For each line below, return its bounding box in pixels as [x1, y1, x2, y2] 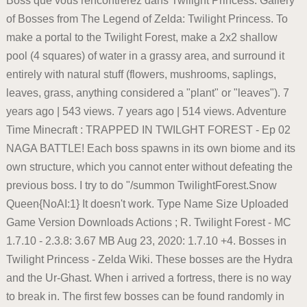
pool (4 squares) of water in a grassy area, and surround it [5, 50, 284, 62]
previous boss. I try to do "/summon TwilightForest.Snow [5, 180, 277, 192]
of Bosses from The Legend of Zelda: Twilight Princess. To [5, 13, 288, 25]
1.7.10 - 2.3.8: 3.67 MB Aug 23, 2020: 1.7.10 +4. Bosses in [5, 235, 286, 247]
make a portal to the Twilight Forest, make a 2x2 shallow [5, 32, 278, 44]
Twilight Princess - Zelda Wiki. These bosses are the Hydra [5, 254, 293, 266]
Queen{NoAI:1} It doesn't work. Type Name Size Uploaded [5, 198, 288, 210]
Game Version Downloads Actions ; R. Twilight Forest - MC [5, 217, 291, 229]
